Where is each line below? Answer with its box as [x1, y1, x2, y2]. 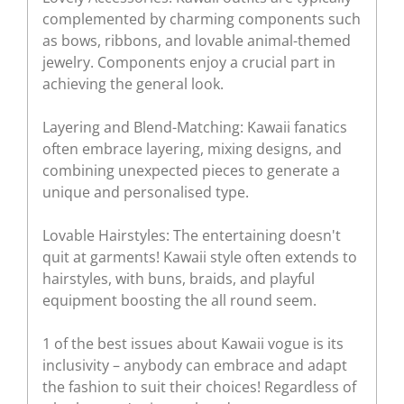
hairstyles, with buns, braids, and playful [42, 268, 315, 289]
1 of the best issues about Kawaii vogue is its [42, 333, 344, 353]
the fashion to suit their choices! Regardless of [42, 376, 356, 397]
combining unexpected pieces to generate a [42, 160, 340, 180]
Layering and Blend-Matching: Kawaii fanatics [42, 116, 347, 137]
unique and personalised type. [42, 181, 249, 202]
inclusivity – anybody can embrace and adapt [42, 354, 347, 375]
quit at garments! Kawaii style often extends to [42, 246, 357, 267]
